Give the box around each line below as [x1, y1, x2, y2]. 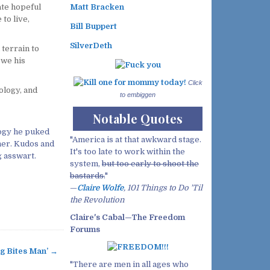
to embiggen [120, 91, 155, 99]
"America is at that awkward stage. [70, 134, 201, 144]
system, [70, 159, 102, 168]
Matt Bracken [70, 2, 124, 12]
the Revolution [70, 195, 125, 204]
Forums [70, 224, 100, 234]
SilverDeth [70, 41, 112, 51]
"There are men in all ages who [70, 259, 189, 269]
